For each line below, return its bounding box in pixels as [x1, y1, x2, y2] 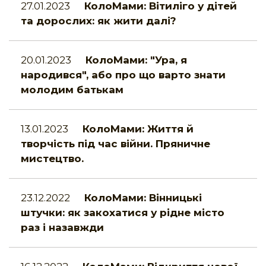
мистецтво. [21, 153, 84, 165]
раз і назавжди [21, 221, 104, 234]
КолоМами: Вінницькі [84, 192, 202, 204]
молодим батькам [21, 84, 123, 96]
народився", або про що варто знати [21, 69, 226, 81]
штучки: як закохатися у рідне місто [21, 207, 224, 219]
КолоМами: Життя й [83, 123, 194, 135]
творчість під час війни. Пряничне [21, 138, 210, 150]
